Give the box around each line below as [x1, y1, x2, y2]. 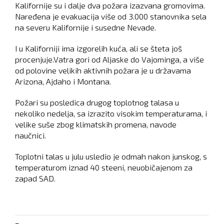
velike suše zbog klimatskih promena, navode [15, 119, 176, 129]
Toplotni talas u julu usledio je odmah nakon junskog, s [15, 151, 207, 161]
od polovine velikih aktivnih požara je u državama [15, 65, 191, 75]
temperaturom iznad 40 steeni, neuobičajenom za [15, 162, 192, 172]
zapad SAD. [15, 173, 55, 183]
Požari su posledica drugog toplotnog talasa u [15, 97, 179, 107]
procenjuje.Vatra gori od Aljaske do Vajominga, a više [15, 54, 204, 64]
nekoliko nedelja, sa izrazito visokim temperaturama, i [15, 108, 207, 118]
